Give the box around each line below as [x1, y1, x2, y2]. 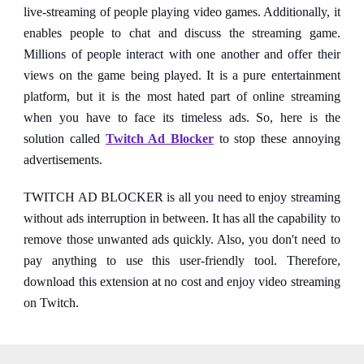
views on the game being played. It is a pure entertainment [24, 68, 340, 82]
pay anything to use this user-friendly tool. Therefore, [24, 253, 340, 267]
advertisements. [24, 153, 103, 167]
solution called [24, 132, 106, 145]
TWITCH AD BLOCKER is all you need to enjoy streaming [24, 190, 340, 204]
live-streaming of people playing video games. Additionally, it [24, 5, 340, 19]
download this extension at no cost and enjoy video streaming [24, 275, 340, 288]
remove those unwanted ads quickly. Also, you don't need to [24, 232, 340, 246]
